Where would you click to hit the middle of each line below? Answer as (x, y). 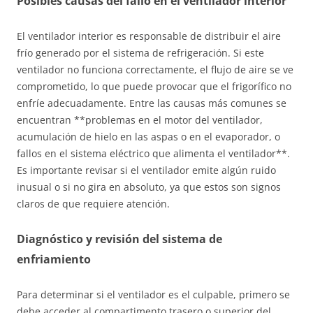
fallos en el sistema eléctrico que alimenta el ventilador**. (153, 154)
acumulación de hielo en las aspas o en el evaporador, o (148, 137)
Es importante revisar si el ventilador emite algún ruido (146, 170)
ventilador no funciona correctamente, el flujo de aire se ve (155, 70)
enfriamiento (54, 260)
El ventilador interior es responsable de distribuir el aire (149, 36)
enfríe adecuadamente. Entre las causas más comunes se (152, 103)
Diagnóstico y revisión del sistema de (119, 239)
